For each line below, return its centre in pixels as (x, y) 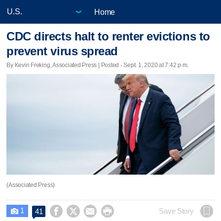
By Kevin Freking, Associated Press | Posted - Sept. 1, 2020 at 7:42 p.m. (98, 65)
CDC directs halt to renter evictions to (108, 37)
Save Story (176, 211)
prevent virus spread (62, 51)
